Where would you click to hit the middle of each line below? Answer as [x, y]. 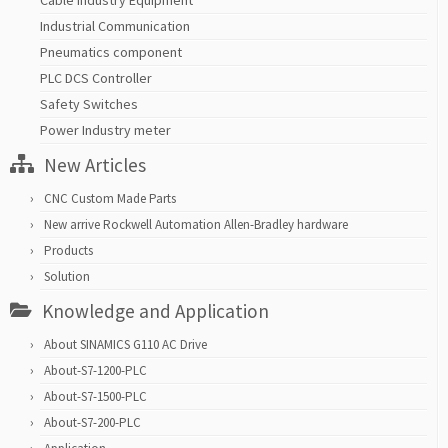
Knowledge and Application [155, 311]
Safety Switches [89, 104]
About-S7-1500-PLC [95, 397]
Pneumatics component [111, 52]
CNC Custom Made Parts [110, 199]
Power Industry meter [105, 130]
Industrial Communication [115, 26]
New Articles [95, 165]
